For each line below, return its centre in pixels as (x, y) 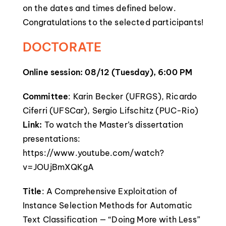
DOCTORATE (62, 47)
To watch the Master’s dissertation (113, 125)
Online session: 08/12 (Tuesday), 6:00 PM (107, 72)
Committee (45, 96)
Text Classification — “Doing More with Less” (111, 219)
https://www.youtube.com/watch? (93, 153)
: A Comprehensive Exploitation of (109, 191)
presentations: (51, 139)
